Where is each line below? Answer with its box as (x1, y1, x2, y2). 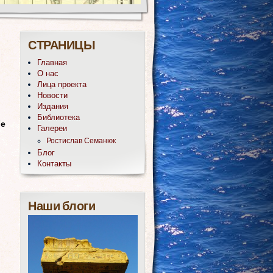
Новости (37, 91, 68, 100)
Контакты (37, 159, 71, 168)
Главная (37, 58, 67, 67)
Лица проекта (37, 80, 87, 89)
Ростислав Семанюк (46, 136, 116, 145)
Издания (37, 102, 68, 111)
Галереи (37, 124, 67, 133)
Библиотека (37, 113, 80, 122)
